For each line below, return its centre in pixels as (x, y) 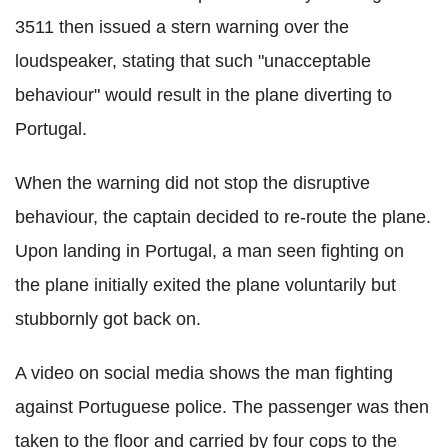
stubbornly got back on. (108, 319)
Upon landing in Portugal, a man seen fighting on (209, 251)
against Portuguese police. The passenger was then (222, 407)
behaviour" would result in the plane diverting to (203, 95)
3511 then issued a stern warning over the (182, 27)
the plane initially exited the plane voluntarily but (205, 285)
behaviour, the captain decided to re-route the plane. (223, 217)
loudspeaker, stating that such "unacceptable (193, 61)
